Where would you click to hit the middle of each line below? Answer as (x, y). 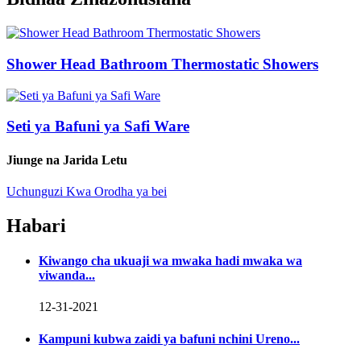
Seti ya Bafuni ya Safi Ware (98, 127)
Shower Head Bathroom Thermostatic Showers (162, 64)
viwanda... (67, 276)
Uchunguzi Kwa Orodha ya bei (87, 191)
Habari (36, 225)
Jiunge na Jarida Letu (67, 160)
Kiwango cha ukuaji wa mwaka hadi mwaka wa (170, 261)
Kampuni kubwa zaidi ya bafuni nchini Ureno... (169, 338)
